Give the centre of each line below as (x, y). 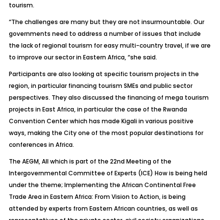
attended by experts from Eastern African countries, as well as (103, 208)
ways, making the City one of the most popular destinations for (106, 133)
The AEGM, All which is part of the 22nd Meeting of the (90, 161)
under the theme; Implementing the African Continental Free (102, 185)
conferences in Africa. (41, 145)
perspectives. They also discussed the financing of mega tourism (109, 97)
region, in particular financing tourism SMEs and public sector (100, 86)
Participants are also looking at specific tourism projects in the (104, 74)
